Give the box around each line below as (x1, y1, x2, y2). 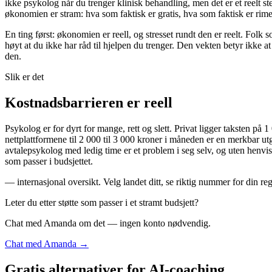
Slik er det (5, 71, 44, 82)
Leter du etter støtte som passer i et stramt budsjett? (5, 197, 199, 208)
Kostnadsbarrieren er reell (5, 94, 172, 110)
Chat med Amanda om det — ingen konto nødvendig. (5, 217, 211, 228)
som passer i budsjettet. (5, 155, 93, 166)
